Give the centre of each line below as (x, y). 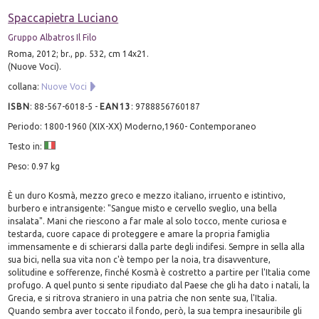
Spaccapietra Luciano (63, 17)
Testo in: (26, 146)
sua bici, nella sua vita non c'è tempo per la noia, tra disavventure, (140, 259)
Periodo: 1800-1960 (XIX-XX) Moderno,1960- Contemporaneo (132, 126)
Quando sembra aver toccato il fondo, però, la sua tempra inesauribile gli (155, 310)
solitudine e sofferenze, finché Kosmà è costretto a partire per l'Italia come (159, 272)
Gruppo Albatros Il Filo (53, 37)
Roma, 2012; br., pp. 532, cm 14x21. (79, 53)
